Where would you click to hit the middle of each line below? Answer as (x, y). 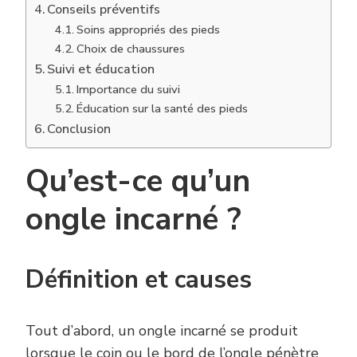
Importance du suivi (128, 89)
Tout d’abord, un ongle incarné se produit (162, 331)
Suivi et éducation (101, 69)
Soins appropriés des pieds (148, 29)
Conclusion (79, 129)
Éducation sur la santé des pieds (162, 108)
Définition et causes (139, 280)
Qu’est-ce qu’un (138, 181)
